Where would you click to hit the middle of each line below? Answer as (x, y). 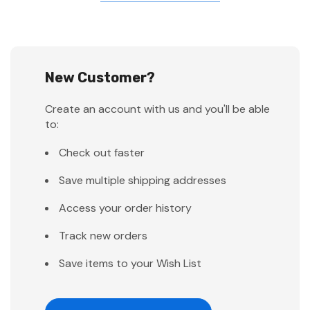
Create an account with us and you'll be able (157, 109)
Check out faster (102, 152)
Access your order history (125, 208)
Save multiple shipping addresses (143, 180)
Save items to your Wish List (130, 263)
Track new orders (103, 235)
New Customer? (100, 77)
